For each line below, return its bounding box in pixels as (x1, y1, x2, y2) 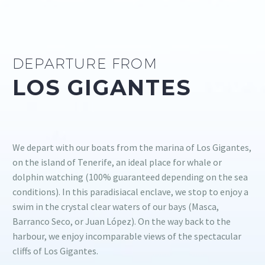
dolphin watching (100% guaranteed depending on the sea (12, 171, 248, 183)
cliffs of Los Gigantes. (12, 245, 98, 257)
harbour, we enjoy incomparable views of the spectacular (12, 230, 241, 243)
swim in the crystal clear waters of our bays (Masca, (12, 201, 219, 213)
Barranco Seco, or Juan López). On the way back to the (12, 215, 231, 228)
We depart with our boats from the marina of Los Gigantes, (12, 141, 251, 154)
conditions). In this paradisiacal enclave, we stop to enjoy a (12, 186, 248, 198)
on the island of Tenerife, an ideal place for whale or (12, 156, 222, 169)
